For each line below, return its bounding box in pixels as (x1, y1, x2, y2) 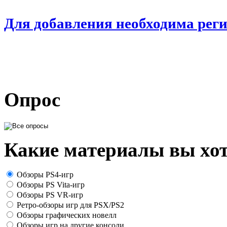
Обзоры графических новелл (15, 210, 117, 219)
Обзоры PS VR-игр (15, 190, 83, 199)
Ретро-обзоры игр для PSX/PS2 (15, 200, 124, 209)
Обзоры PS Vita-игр (15, 180, 85, 189)
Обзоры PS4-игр (15, 170, 73, 179)
